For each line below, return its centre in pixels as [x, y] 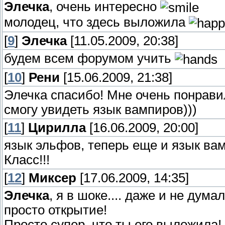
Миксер [52, 178]
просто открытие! [55, 210]
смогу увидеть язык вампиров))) [100, 110]
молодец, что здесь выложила [96, 22]
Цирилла [57, 128]
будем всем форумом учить [89, 59]
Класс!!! [27, 160]
